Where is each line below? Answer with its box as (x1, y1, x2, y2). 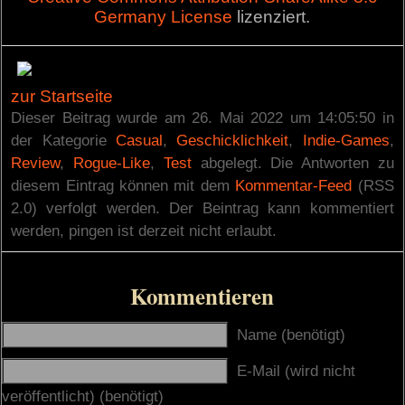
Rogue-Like (73, 153, 150, 172)
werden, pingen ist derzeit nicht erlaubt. (11, 221, 278, 240)
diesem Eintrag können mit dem (11, 175, 236, 194)
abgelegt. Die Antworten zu (191, 153, 394, 172)
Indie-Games (302, 130, 390, 149)
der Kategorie (11, 130, 116, 149)
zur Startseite (11, 86, 114, 106)
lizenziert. (232, 7, 311, 27)
